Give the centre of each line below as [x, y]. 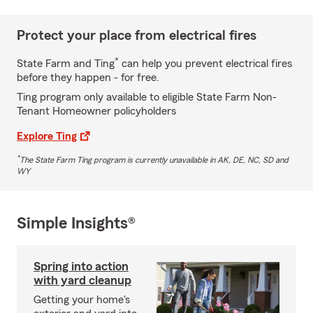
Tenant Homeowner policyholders [96, 111]
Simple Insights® [76, 223]
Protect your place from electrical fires [137, 35]
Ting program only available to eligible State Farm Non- [147, 97]
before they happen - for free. [88, 77]
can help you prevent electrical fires [205, 63]
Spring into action [81, 266]
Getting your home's [82, 299]
